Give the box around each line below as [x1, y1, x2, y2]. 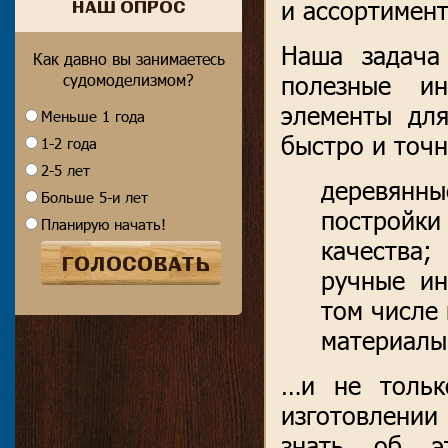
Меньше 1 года [41, 106, 145, 126]
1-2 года [41, 133, 97, 153]
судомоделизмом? [63, 69, 194, 90]
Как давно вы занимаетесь [32, 48, 225, 69]
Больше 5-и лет [41, 187, 148, 207]
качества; [321, 234, 432, 266]
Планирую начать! [41, 214, 166, 234]
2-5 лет [41, 160, 90, 180]
